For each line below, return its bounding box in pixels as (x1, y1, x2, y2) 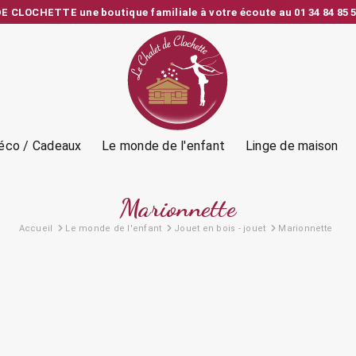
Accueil (18, 223, 53, 234)
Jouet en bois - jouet (174, 223, 266, 234)
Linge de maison (245, 138, 339, 153)
